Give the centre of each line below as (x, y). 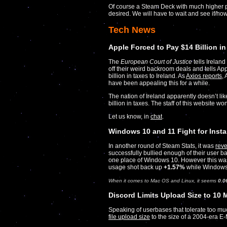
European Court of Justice (156, 62)
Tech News (132, 30)
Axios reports (204, 76)
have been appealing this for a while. (159, 83)
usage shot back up (136, 167)
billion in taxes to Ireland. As (147, 76)
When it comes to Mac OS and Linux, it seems (163, 181)
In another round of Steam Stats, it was (162, 146)
